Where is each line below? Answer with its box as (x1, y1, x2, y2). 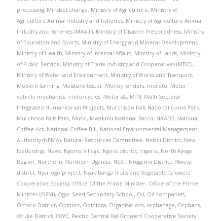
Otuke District (16, 213, 53, 220)
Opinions (82, 202, 106, 209)
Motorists (103, 93, 127, 100)
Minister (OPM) (16, 191, 55, 198)
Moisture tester (62, 82, 102, 89)
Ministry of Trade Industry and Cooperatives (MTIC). (62, 61, 193, 68)
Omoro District (16, 202, 56, 209)
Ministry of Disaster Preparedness (95, 28, 181, 35)
